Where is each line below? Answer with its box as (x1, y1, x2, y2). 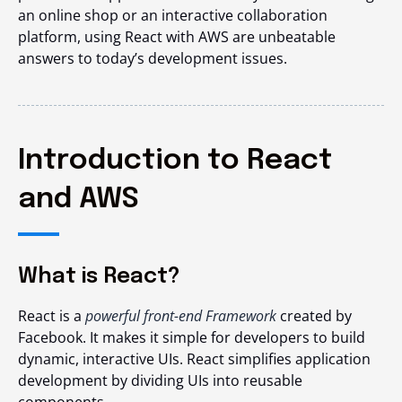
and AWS (18, 185, 139, 214)
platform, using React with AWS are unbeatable (18, 27, 336, 47)
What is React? (18, 266, 180, 288)
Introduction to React (18, 146, 332, 176)
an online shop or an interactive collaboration (18, 5, 328, 25)
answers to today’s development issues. (18, 48, 291, 68)
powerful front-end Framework (85, 306, 276, 326)
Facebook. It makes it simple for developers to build (18, 328, 365, 347)
